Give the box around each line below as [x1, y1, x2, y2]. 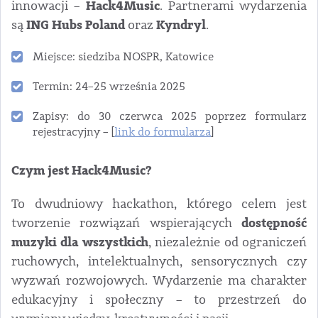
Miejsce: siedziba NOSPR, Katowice [33, 50, 214, 65]
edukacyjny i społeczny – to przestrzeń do [11, 292, 307, 309]
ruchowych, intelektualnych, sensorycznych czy [11, 253, 307, 270]
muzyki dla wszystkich [11, 234, 148, 252]
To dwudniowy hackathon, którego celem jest [11, 196, 307, 213]
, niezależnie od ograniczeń [148, 234, 307, 251]
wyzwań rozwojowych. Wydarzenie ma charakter [11, 273, 307, 290]
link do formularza [114, 125, 211, 140]
